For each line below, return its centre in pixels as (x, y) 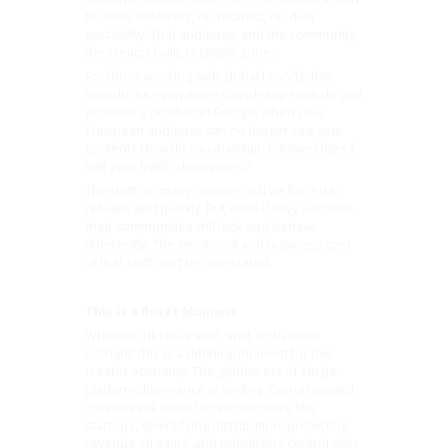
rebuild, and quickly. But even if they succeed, (220, 209)
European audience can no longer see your (215, 130)
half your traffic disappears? (168, 166)
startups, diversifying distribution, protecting (217, 426)
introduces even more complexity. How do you (224, 94)
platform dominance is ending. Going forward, (221, 390)
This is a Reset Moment (161, 311)
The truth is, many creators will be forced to (214, 191)
